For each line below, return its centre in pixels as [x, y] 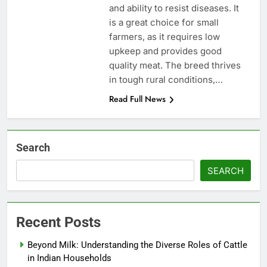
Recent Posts [58, 223]
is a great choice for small [164, 23]
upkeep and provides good [165, 51]
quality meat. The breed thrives [175, 66]
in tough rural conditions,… [166, 80]
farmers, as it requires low [164, 37]
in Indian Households [69, 258]
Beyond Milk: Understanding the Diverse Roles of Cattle [137, 245]
